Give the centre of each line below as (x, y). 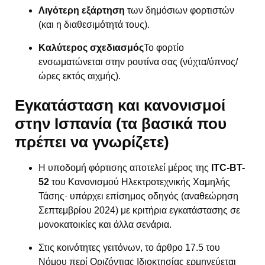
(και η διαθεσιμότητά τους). (94, 25)
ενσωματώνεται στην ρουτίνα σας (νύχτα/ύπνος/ (138, 62)
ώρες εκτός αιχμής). (80, 76)
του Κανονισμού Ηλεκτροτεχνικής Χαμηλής (140, 182)
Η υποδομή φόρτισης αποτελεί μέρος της (125, 168)
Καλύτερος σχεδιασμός (91, 47)
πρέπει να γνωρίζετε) (92, 142)
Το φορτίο (164, 47)
